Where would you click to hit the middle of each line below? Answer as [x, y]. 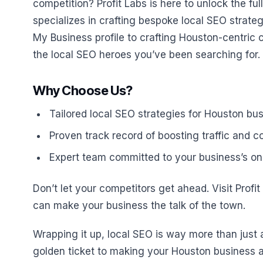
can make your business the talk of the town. [139, 205]
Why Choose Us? [83, 90]
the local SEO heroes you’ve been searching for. [146, 55]
